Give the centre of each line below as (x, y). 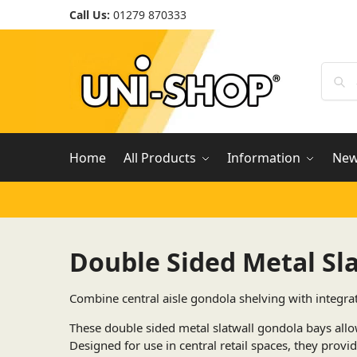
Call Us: (90, 15)
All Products (159, 158)
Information (264, 158)
